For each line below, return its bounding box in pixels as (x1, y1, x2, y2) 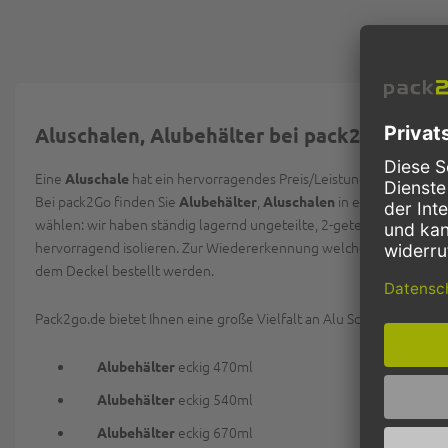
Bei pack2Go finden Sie (35, 191, 179, 211)
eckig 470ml (175, 356, 253, 376)
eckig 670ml (178, 422, 253, 442)
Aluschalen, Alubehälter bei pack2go (35, 122, 384, 148)
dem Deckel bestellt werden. (35, 260, 214, 280)
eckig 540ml (178, 389, 253, 409)
